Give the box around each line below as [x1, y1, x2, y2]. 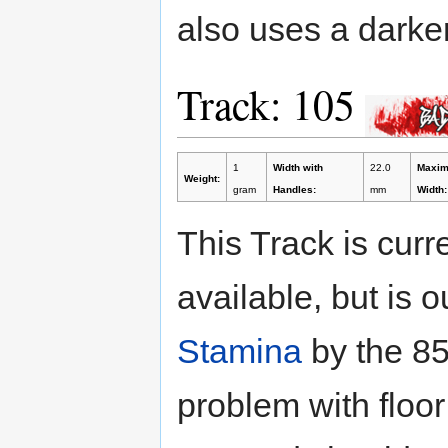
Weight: [183, 172, 220, 184]
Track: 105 [177, 76, 365, 133]
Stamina [177, 331, 302, 370]
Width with [272, 161, 323, 173]
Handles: [272, 183, 316, 195]
